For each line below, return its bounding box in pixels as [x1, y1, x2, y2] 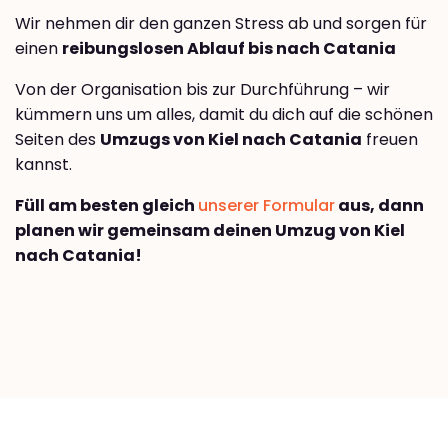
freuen [362, 128, 418, 152]
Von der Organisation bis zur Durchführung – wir [15, 78, 390, 102]
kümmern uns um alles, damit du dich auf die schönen [15, 103, 433, 127]
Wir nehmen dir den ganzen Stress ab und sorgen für [15, 12, 427, 36]
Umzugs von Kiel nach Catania [100, 128, 362, 152]
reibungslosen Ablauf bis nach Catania [62, 37, 396, 61]
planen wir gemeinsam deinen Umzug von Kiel [15, 219, 405, 243]
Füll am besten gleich [15, 194, 198, 218]
